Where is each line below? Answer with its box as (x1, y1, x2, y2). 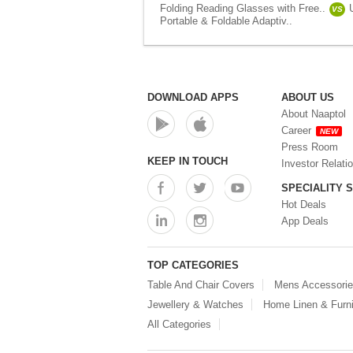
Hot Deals (281, 199, 326, 210)
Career (281, 124, 311, 136)
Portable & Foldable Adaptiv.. (160, 15, 292, 27)
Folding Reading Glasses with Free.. (160, 2, 325, 14)
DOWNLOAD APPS (147, 91, 239, 103)
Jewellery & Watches (147, 299, 243, 310)
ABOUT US (281, 91, 334, 103)
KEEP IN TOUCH (147, 155, 228, 167)
